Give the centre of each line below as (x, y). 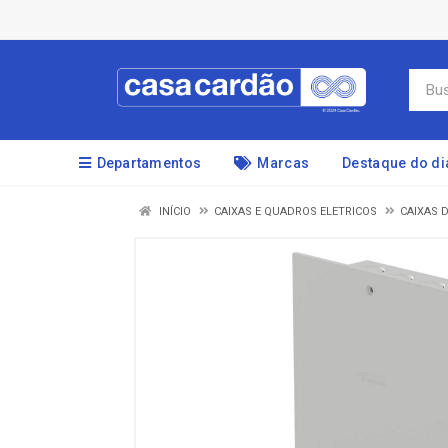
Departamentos (149, 163)
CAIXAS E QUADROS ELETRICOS (295, 211)
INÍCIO (173, 211)
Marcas (283, 163)
